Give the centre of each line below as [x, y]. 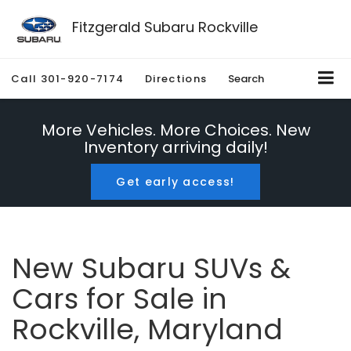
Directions [176, 79]
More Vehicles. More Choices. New [175, 130]
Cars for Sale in [119, 299]
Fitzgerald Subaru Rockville [165, 27]
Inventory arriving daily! [175, 148]
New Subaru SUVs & [151, 269]
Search [246, 79]
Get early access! [175, 182]
